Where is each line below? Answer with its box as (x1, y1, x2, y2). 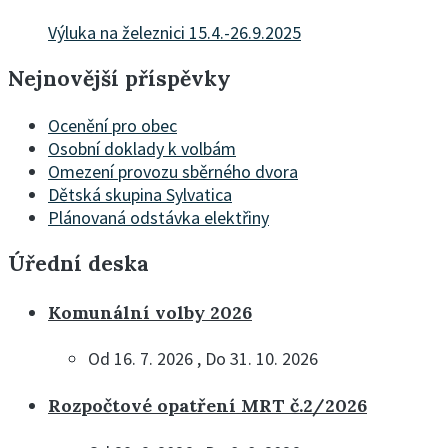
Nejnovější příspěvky (8, 65, 231, 93)
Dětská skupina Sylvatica (48, 182, 232, 206)
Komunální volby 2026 (48, 300, 252, 324)
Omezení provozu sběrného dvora (48, 159, 298, 183)
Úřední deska (8, 249, 149, 277)
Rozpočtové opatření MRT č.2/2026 (48, 394, 367, 418)
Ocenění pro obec (48, 113, 177, 137)
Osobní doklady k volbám (48, 136, 236, 160)
